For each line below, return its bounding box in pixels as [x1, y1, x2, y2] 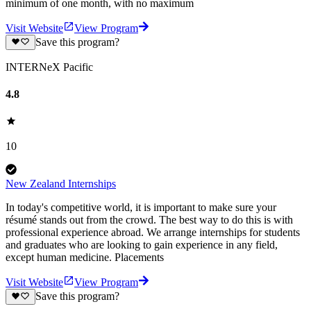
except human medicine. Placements [6, 251, 164, 264]
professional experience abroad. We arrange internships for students [6, 226, 300, 239]
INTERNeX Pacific [6, 60, 93, 73]
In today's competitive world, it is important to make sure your [6, 201, 276, 214]
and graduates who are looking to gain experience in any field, [6, 239, 278, 251]
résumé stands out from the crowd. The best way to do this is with [6, 214, 293, 226]
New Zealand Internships [6, 178, 116, 190]
